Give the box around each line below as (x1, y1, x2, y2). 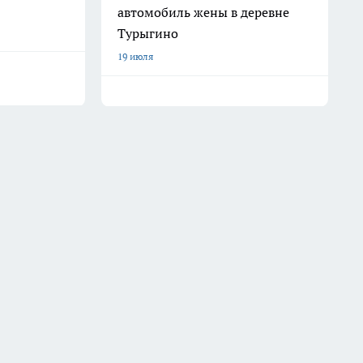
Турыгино (117, 25, 178, 41)
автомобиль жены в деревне (117, 4, 289, 20)
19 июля (117, 50, 153, 62)
